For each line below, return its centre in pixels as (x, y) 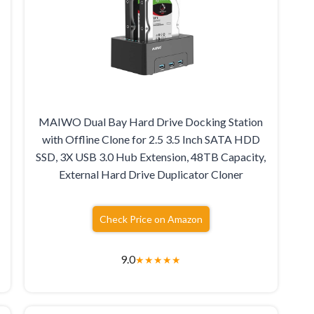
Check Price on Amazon (151, 219)
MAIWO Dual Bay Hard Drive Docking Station (151, 122)
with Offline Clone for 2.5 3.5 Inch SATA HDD (151, 139)
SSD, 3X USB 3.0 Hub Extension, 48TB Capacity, (151, 157)
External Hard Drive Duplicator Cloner (151, 175)
